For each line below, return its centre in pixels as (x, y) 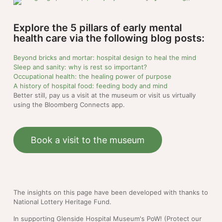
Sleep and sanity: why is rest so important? (80, 67)
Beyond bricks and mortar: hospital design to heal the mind (105, 57)
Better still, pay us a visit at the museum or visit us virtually (105, 95)
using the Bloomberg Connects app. (69, 104)
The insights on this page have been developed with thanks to (111, 192)
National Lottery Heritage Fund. (62, 201)
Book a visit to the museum (88, 140)
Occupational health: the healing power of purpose (92, 76)
